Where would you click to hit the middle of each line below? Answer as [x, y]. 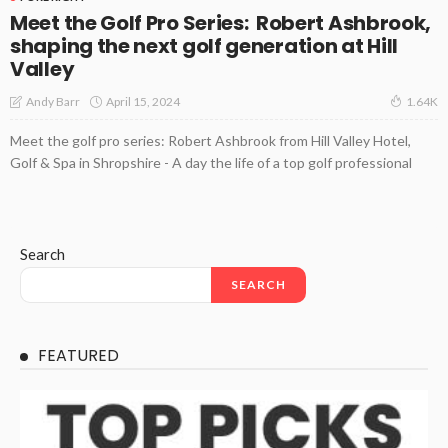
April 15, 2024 [143, 101]
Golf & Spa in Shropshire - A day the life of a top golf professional [211, 163]
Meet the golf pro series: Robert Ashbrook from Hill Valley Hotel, [210, 141]
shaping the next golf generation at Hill [204, 46]
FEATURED [78, 356]
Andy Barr [53, 102]
